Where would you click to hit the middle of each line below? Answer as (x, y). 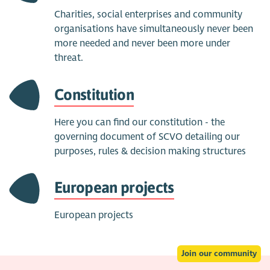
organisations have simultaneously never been (154, 29)
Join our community (219, 253)
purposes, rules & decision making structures (150, 151)
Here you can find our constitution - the (140, 122)
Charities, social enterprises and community (149, 15)
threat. (69, 58)
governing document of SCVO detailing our (147, 137)
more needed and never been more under (143, 44)
